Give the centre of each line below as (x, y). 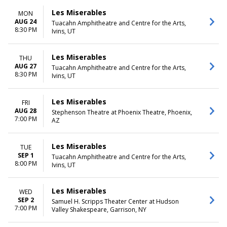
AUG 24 (26, 21)
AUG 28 (26, 110)
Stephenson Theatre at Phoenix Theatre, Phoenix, (122, 112)
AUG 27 (26, 66)
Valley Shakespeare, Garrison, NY (99, 210)
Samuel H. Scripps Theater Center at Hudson (115, 201)
